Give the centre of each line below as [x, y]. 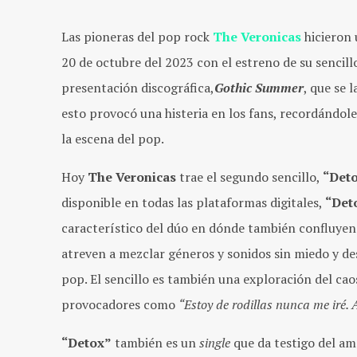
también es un [155, 342]
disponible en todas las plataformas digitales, [193, 202]
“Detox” [86, 342]
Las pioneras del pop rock [137, 36]
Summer [278, 87]
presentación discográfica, [138, 87]
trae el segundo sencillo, [249, 177]
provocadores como [120, 304]
